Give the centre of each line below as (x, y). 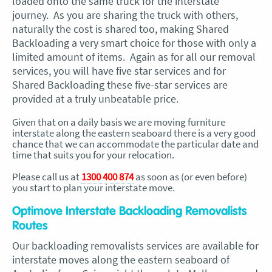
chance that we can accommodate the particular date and (135, 144)
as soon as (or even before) (190, 177)
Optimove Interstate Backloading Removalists (130, 211)
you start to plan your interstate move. (93, 188)
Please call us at (47, 177)
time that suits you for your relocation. (93, 155)
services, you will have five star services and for (119, 71)
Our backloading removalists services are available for (135, 246)
